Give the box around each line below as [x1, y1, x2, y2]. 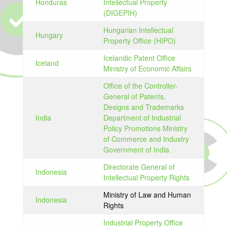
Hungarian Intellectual [103, 25, 173, 35]
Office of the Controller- [103, 81, 178, 91]
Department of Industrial [103, 112, 181, 123]
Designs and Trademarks [103, 102, 184, 112]
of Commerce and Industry [103, 134, 189, 144]
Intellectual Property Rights [103, 172, 192, 182]
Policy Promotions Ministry [103, 123, 187, 133]
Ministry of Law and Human [103, 190, 191, 200]
